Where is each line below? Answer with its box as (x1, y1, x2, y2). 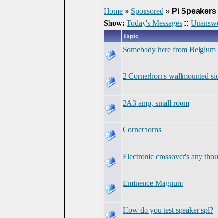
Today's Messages (127, 19, 182, 27)
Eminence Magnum (123, 179, 183, 187)
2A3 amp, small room (123, 99, 189, 107)
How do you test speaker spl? (123, 206, 213, 214)
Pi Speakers (172, 7, 216, 15)
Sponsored (131, 7, 163, 15)
